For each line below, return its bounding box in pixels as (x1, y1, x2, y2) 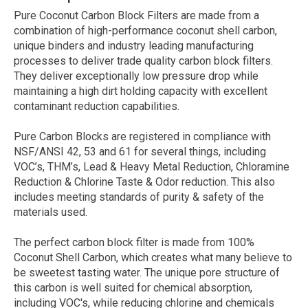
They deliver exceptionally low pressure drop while (14, 69, 258, 83)
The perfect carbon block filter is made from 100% (14, 236, 254, 250)
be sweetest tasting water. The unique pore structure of (14, 266, 280, 280)
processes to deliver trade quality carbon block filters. (14, 54, 273, 68)
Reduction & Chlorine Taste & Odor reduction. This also (14, 175, 275, 189)
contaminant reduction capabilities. (14, 100, 179, 113)
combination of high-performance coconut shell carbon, (14, 24, 277, 38)
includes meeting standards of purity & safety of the (14, 190, 264, 204)
